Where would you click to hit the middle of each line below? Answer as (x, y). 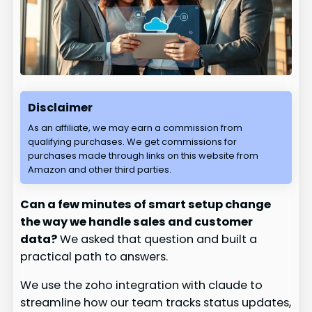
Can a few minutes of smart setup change (146, 204)
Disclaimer (61, 107)
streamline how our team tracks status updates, (156, 302)
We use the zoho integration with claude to (142, 285)
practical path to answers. (94, 256)
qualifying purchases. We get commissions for (133, 141)
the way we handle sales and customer (137, 221)
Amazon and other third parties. (100, 169)
